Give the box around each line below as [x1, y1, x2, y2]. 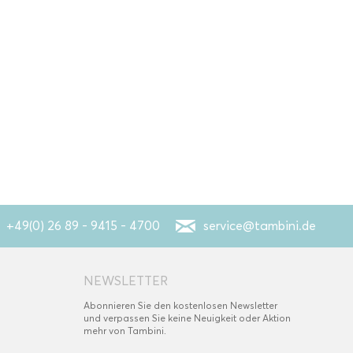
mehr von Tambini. [84, 324, 166, 336]
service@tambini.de [203, 217, 316, 233]
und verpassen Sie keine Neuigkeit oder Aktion [84, 311, 291, 324]
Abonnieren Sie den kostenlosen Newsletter [84, 299, 277, 311]
